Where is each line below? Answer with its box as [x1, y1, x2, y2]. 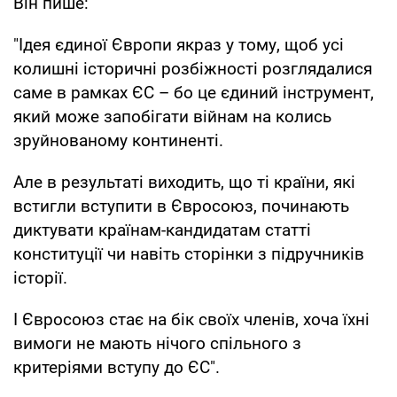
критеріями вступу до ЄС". [13, 356, 220, 378]
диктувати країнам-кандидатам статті [13, 219, 311, 240]
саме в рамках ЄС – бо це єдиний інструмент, [13, 82, 374, 103]
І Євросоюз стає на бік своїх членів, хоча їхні [13, 308, 370, 330]
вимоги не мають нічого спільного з [13, 332, 301, 354]
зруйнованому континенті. [13, 129, 223, 151]
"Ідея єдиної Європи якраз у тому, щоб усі [13, 34, 344, 55]
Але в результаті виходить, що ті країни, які [13, 171, 355, 192]
